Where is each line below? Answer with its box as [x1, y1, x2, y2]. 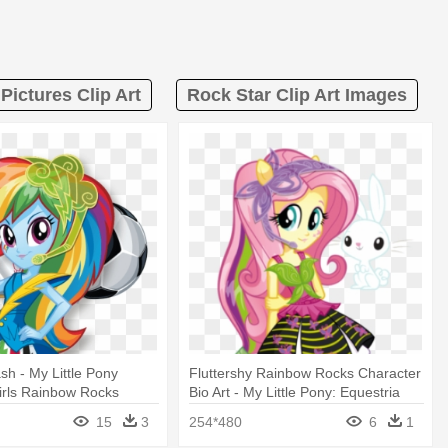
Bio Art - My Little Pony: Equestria [189, 383, 401, 400]
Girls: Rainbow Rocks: [189, 402, 329, 419]
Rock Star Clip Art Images [187, 85, 407, 106]
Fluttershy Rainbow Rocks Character [189, 364, 422, 381]
